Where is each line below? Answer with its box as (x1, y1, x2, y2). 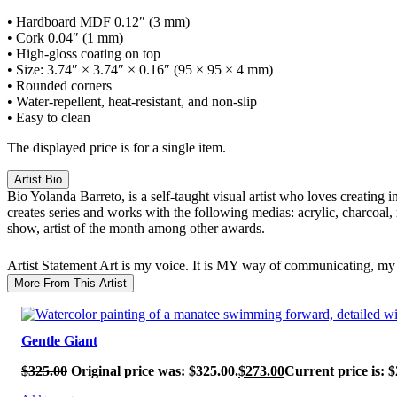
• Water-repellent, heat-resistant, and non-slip (7, 93, 257, 109)
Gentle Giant (21, 333, 97, 349)
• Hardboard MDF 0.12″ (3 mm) (7, 13, 190, 29)
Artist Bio (14, 172, 62, 186)
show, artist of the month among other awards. (7, 220, 265, 236)
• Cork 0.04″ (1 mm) (7, 29, 123, 45)
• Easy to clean (7, 109, 90, 125)
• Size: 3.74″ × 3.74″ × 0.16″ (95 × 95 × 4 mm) (7, 61, 273, 77)
